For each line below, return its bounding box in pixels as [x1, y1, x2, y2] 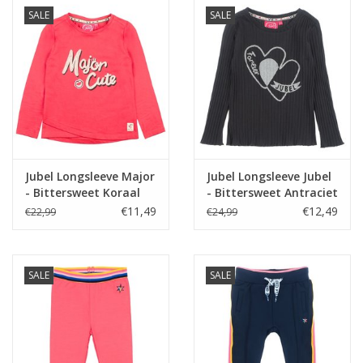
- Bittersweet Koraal [25, 185, 140, 201]
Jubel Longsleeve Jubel [207, 169, 331, 185]
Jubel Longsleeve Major [25, 169, 155, 185]
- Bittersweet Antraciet [207, 185, 338, 201]
